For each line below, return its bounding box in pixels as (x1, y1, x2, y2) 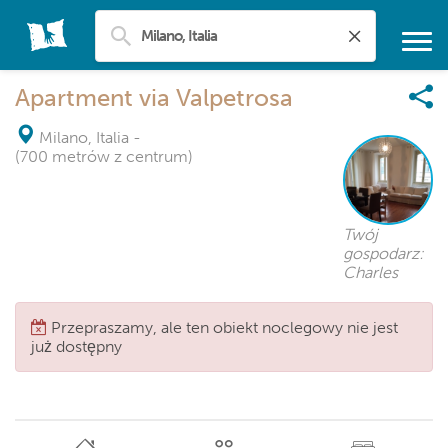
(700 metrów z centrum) (15, 147, 193, 166)
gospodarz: (343, 244, 424, 263)
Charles (343, 263, 398, 282)
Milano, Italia (39, 128, 129, 147)
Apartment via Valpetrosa (15, 83, 293, 112)
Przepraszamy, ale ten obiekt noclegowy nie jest (51, 318, 398, 337)
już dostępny (31, 337, 122, 356)
